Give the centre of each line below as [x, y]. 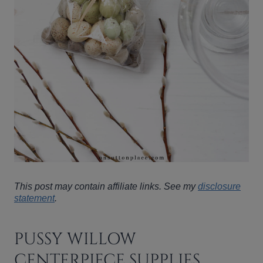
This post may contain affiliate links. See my [106, 187]
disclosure [219, 187]
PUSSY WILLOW [75, 240]
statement [34, 198]
